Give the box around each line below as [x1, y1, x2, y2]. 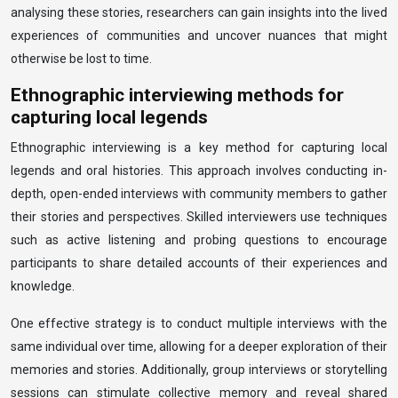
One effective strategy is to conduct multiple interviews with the [11, 316, 387, 330]
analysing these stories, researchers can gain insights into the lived [11, 5, 387, 20]
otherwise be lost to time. [11, 52, 152, 66]
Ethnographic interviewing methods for [11, 84, 344, 106]
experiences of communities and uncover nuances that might [11, 28, 387, 43]
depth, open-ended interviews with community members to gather [11, 187, 387, 201]
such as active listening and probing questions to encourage [11, 233, 387, 247]
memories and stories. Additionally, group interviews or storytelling [11, 362, 387, 377]
